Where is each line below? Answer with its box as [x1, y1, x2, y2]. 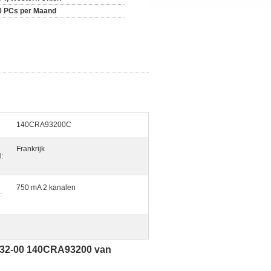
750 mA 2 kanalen [16, 183, 76, 192]
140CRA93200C [16, 120, 71, 129]
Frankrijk [16, 145, 45, 153]
